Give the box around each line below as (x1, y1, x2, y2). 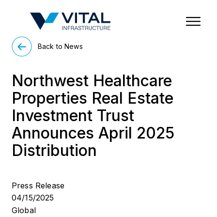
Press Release (12, 180, 65, 190)
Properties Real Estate (12, 89, 173, 108)
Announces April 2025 (12, 124, 174, 142)
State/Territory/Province (116, 4, 196, 13)
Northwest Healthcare (12, 71, 172, 90)
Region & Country (20, 4, 77, 13)
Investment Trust (12, 106, 134, 125)
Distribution (12, 141, 97, 160)
